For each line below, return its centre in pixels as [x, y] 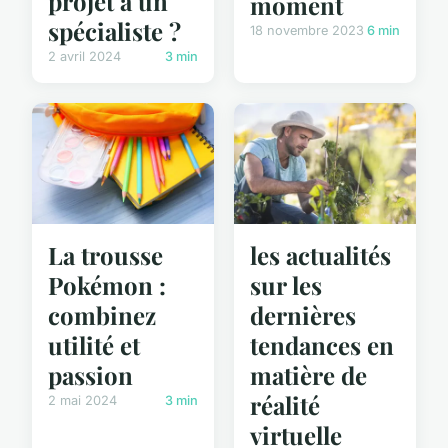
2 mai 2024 [82, 401]
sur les [286, 285]
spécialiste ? [114, 31]
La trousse [105, 255]
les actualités [320, 255]
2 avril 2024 [84, 57]
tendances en [322, 345]
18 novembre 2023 [307, 30]
